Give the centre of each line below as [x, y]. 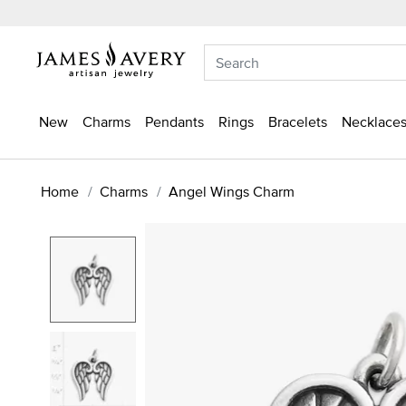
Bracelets [298, 121]
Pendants [174, 121]
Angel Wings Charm [232, 191]
